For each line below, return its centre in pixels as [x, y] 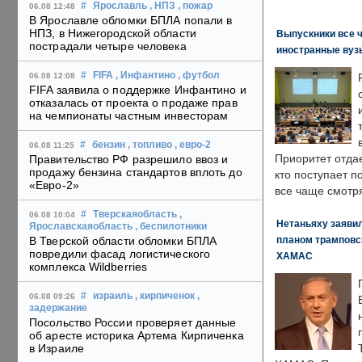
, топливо [150, 145]
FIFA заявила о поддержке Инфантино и [138, 90]
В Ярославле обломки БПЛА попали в [131, 21]
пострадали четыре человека [108, 46]
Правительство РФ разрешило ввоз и [129, 160]
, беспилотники [171, 227]
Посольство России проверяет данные [133, 323]
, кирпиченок [165, 296]
